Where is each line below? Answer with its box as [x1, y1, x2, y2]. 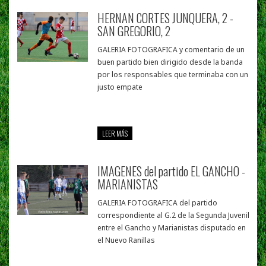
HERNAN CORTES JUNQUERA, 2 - [97, 9, 234, 27]
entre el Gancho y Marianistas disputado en [97, 223, 246, 233]
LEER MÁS [102, 128, 128, 139]
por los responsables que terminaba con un [97, 69, 249, 80]
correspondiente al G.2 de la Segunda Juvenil [97, 210, 250, 221]
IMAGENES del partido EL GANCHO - [97, 162, 246, 180]
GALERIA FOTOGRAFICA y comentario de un [97, 45, 245, 55]
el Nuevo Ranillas [97, 235, 156, 246]
